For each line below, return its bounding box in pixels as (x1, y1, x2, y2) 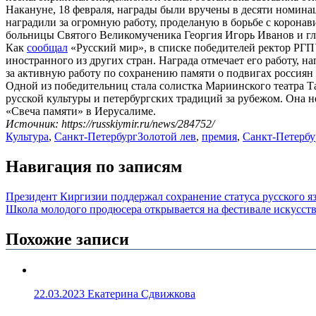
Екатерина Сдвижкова (87, 287, 195, 300)
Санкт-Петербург (54, 130, 138, 143)
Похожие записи (6, 229, 129, 248)
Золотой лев (138, 130, 196, 143)
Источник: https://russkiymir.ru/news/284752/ (6, 118, 214, 130)
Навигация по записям (6, 157, 182, 176)
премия (202, 130, 237, 143)
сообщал (27, 42, 68, 54)
